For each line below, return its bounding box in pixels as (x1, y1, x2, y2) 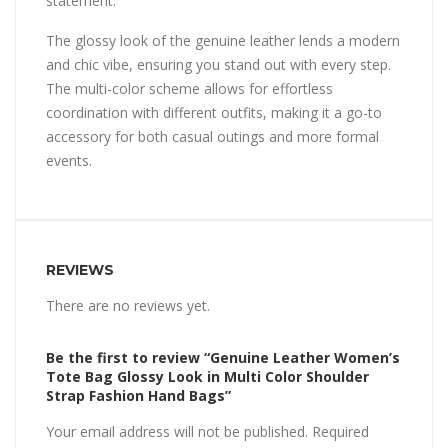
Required (312, 422, 369, 441)
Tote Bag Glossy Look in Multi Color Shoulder (46, 367, 369, 386)
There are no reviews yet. (46, 296, 210, 315)
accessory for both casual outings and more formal (46, 127, 379, 146)
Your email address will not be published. (46, 422, 308, 441)
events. (46, 151, 92, 170)
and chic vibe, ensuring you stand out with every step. (46, 55, 391, 74)
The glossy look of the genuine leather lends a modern (46, 31, 400, 50)
